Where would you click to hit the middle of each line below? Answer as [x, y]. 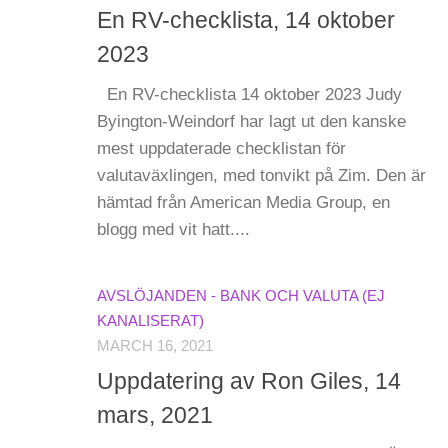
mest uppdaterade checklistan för [221, 149]
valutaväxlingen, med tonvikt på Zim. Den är [261, 176]
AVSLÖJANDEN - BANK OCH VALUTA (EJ [241, 296]
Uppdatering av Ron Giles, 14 [249, 380]
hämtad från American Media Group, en [243, 203]
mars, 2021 [155, 414]
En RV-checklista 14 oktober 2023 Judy [249, 95]
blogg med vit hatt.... [173, 230]
